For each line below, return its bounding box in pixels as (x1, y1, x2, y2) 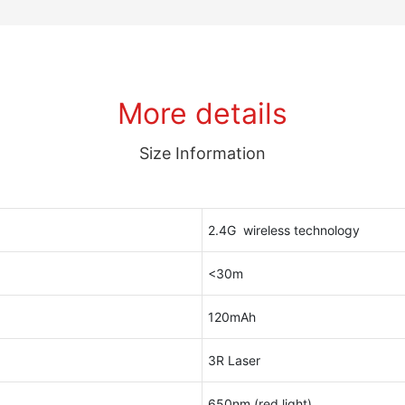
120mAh (207, 308, 256, 325)
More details (118, 95, 287, 131)
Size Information (139, 143, 266, 163)
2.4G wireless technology (207, 221, 360, 238)
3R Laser (207, 352, 260, 368)
